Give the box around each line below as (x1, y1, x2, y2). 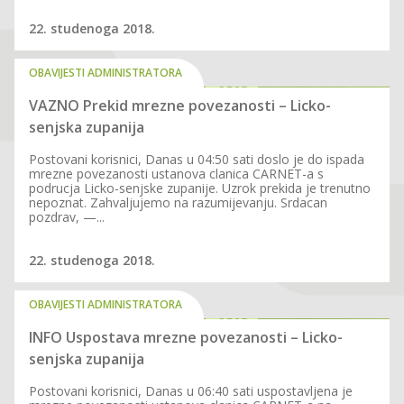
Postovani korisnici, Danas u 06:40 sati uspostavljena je (29, 382, 353, 399)
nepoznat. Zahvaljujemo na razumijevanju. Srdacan (29, 194, 327, 211)
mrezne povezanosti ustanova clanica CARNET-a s (29, 165, 324, 182)
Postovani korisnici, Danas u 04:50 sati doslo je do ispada (29, 151, 364, 168)
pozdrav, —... (29, 208, 105, 225)
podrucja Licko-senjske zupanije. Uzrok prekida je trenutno (29, 179, 371, 197)
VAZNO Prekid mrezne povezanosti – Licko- (29, 96, 331, 115)
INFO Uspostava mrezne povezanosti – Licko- (29, 327, 343, 347)
